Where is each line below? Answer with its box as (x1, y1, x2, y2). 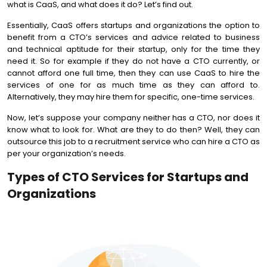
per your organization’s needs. (7, 148, 126, 159)
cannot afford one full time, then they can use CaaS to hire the (7, 67, 260, 79)
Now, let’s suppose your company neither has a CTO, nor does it (7, 112, 260, 123)
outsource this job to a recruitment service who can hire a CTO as (7, 136, 260, 147)
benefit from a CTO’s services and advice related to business (7, 32, 260, 43)
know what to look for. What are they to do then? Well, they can (7, 124, 260, 135)
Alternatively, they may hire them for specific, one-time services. (7, 91, 254, 103)
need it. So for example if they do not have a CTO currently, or (7, 55, 260, 67)
